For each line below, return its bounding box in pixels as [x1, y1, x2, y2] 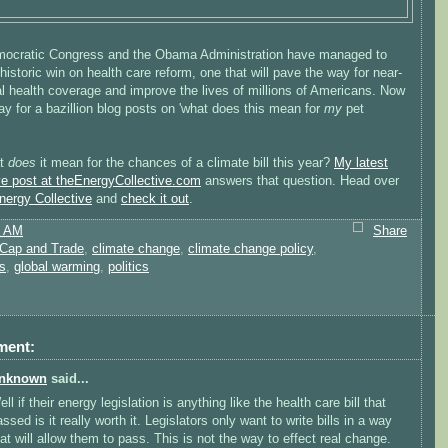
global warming [14, 259, 100, 274]
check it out [121, 192, 189, 207]
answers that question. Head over [201, 174, 399, 189]
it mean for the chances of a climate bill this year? [36, 156, 334, 171]
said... [47, 371, 89, 386]
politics [108, 259, 149, 274]
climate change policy [188, 241, 313, 256]
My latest [334, 156, 388, 171]
